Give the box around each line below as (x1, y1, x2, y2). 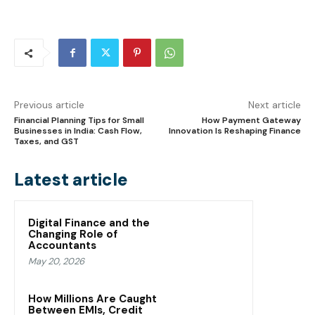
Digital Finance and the (28, 216, 150, 231)
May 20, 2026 (28, 255, 84, 268)
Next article (247, 98, 301, 112)
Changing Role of (28, 227, 117, 242)
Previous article (14, 98, 84, 112)
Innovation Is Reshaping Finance (168, 125, 301, 137)
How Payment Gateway (201, 115, 301, 127)
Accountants (28, 238, 96, 253)
